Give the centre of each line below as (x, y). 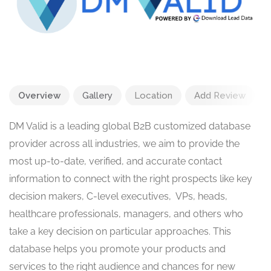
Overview (39, 96)
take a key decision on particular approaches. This (120, 232)
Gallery (97, 96)
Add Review (220, 96)
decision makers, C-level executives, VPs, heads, (118, 197)
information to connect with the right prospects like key (131, 179)
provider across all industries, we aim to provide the (124, 144)
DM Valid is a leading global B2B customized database (130, 126)
